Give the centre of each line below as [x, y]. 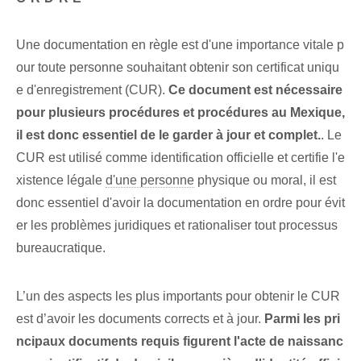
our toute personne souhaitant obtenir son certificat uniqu [178, 68]
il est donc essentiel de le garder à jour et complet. [168, 135]
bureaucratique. [61, 248]
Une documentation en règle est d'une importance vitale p [180, 45]
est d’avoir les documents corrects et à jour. [140, 319]
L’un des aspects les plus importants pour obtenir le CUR [178, 297]
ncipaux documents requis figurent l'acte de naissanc [180, 342]
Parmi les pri [302, 319]
